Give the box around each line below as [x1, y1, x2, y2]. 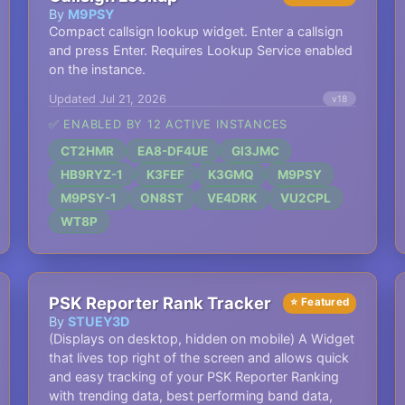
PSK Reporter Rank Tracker [48, 293, 271, 313]
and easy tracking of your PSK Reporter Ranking [48, 369, 339, 384]
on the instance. [48, 61, 146, 77]
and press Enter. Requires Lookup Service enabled [48, 42, 353, 58]
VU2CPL [279, 191, 331, 205]
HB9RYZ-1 [60, 167, 123, 182]
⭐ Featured [290, 296, 350, 308]
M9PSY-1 [60, 191, 117, 205]
